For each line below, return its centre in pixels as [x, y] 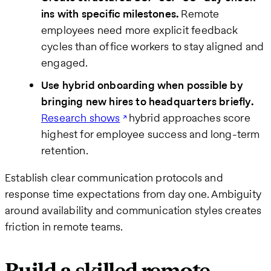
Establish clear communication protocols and [114, 177]
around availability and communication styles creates [133, 210]
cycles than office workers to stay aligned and [153, 46]
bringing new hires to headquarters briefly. [147, 101]
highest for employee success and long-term [151, 134]
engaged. [65, 62]
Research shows [81, 117]
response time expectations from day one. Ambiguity [133, 194]
